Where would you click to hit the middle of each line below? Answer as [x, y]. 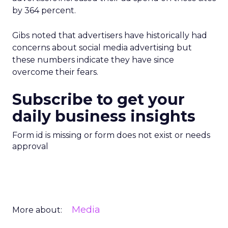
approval [30, 146]
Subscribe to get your [98, 99]
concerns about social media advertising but [102, 48]
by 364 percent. [44, 10]
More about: [37, 210]
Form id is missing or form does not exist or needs [111, 135]
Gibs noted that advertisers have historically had [110, 35]
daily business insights [104, 116]
